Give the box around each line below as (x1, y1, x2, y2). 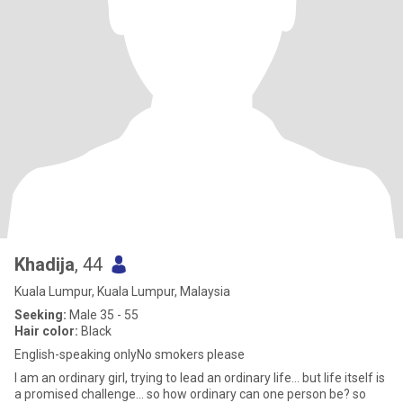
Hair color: (14, 324, 78, 338)
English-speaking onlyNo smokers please (14, 347, 245, 362)
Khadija (14, 254, 75, 275)
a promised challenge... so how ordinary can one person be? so (14, 387, 366, 401)
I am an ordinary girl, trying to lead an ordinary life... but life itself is (14, 371, 385, 385)
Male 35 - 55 (67, 308, 139, 322)
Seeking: (14, 308, 67, 322)
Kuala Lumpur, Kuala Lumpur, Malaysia (14, 284, 230, 299)
